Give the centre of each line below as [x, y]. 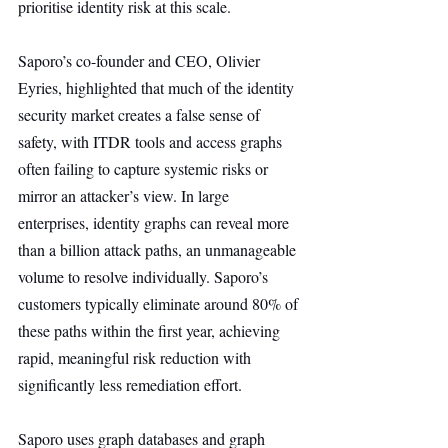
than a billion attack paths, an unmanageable [159, 249]
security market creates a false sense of [141, 114]
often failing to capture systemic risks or [145, 168]
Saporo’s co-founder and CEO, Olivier [141, 60]
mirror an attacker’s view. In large [125, 195]
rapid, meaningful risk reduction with [136, 357]
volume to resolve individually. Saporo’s [145, 276]
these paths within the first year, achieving [151, 330]
